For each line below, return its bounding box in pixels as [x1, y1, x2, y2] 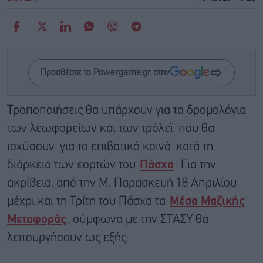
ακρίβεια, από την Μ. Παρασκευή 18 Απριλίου [7, 177, 237, 189]
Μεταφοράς [7, 214, 66, 225]
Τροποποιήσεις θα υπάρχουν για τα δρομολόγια [7, 104, 246, 116]
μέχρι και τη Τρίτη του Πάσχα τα [7, 195, 168, 207]
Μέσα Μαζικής [170, 195, 245, 207]
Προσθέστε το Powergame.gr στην [41, 68, 170, 77]
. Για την [175, 159, 216, 171]
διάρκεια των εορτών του [7, 159, 139, 171]
